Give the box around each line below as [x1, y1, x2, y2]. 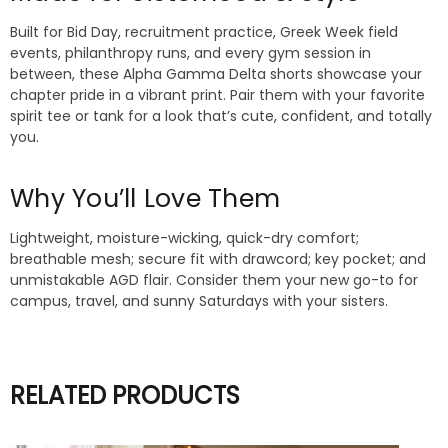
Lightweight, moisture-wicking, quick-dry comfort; [10, 228, 359, 249]
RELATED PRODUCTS [10, 379, 240, 413]
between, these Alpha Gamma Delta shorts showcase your [10, 64, 422, 85]
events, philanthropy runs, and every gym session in [10, 43, 371, 64]
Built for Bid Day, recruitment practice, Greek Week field [10, 22, 398, 43]
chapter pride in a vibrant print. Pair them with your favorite [10, 85, 425, 106]
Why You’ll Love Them [10, 181, 280, 217]
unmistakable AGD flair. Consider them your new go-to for [10, 270, 418, 291]
